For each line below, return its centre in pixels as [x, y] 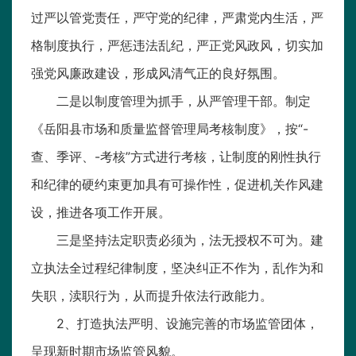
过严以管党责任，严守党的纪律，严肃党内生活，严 [177, 18]
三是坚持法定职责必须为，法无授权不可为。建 [190, 240]
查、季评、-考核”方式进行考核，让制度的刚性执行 [176, 157]
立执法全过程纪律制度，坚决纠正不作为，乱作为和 [177, 268]
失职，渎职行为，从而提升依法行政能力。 [152, 296]
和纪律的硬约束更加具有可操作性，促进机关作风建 [177, 185]
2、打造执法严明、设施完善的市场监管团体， [188, 324]
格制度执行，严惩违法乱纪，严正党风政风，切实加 [177, 46]
